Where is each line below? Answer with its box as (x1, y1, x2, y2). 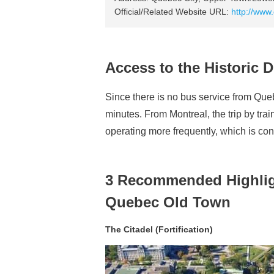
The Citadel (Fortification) (105, 224, 213, 234)
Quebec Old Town (105, 194, 231, 210)
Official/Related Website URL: (114, 7, 231, 17)
